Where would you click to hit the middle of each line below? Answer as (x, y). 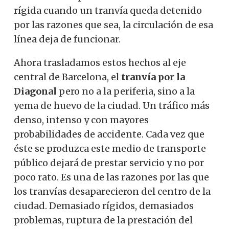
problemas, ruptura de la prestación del (103, 220)
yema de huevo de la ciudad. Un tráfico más (112, 105)
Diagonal (35, 91)
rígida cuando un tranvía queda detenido (108, 10)
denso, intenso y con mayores (81, 120)
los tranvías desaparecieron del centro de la (112, 191)
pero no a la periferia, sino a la (126, 91)
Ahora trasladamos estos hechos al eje (100, 62)
